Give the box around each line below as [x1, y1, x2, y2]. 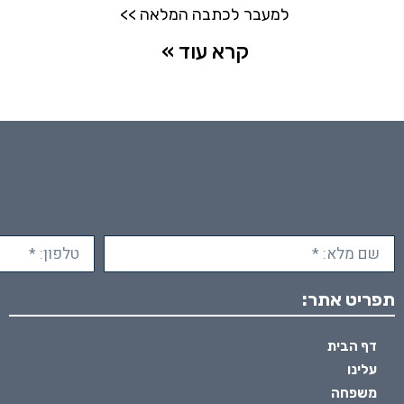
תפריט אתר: [302, 288, 395, 310]
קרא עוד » [161, 38, 249, 64]
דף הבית [327, 337, 377, 354]
